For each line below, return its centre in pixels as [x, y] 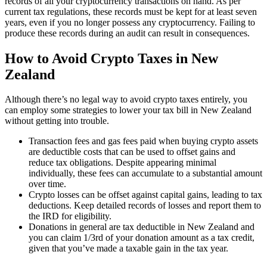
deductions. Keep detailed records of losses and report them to [145, 206]
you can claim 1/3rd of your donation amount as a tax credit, [142, 238]
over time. [47, 184]
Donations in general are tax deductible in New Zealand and [142, 227]
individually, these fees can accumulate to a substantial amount [145, 173]
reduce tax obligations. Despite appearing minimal [122, 163]
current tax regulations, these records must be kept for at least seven [131, 11]
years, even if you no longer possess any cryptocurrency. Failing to [130, 22]
